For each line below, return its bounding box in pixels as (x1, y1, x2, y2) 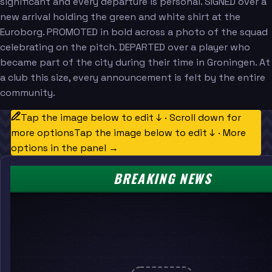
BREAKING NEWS (113, 169, 212, 188)
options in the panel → (10, 141, 118, 154)
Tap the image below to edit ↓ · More (73, 126, 246, 139)
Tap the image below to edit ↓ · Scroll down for (20, 110, 241, 124)
